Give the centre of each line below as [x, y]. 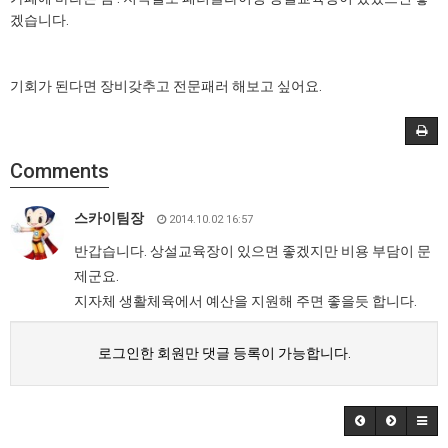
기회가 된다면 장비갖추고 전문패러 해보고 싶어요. [166, 86]
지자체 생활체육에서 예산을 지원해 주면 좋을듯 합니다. [245, 301]
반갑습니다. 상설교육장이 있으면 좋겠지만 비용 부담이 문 [252, 251]
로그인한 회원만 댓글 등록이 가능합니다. [224, 353]
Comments [59, 171]
